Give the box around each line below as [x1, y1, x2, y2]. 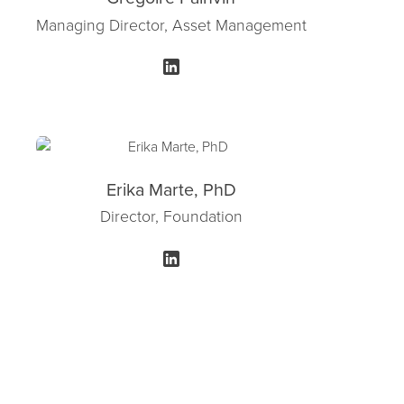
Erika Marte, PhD [106, 176, 236, 201]
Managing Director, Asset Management [35, 13, 307, 35]
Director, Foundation [99, 205, 243, 227]
